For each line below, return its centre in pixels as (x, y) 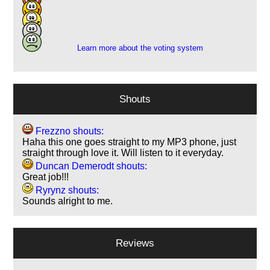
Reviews (135, 243)
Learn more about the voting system (140, 48)
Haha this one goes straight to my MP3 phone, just (130, 142)
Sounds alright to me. (68, 201)
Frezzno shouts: (69, 131)
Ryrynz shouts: (66, 190)
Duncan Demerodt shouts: (90, 166)
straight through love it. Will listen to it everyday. (123, 152)
